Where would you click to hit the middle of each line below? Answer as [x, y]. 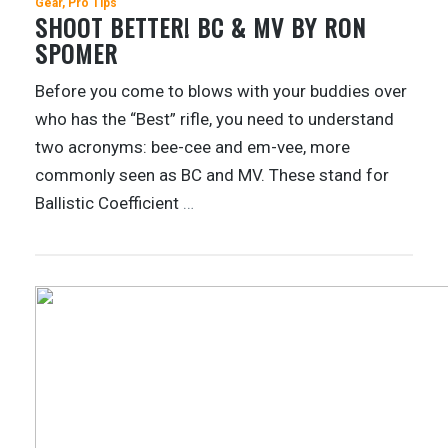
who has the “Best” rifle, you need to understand [214, 119]
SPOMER [76, 53]
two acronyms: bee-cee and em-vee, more [192, 147]
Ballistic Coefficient [109, 203]
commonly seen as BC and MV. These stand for [212, 175]
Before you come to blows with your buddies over [221, 91]
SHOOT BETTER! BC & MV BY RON [200, 27]
